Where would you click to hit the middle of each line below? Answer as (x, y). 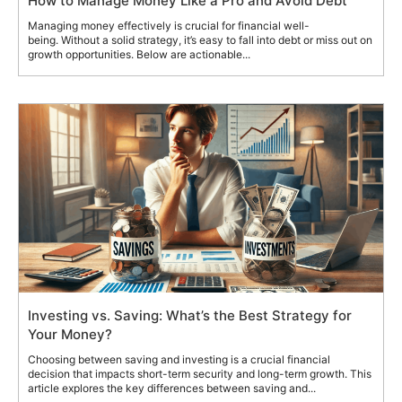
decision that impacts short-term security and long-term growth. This (200, 373)
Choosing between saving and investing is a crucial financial (179, 359)
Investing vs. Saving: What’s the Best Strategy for (190, 315)
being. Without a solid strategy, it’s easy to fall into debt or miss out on (200, 39)
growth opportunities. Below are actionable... (139, 54)
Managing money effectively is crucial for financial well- (169, 25)
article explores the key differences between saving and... (172, 388)
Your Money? (70, 334)
